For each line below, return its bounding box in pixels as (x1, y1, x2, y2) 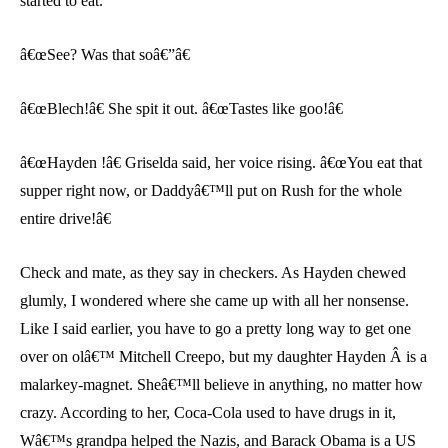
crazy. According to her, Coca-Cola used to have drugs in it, (20, 404, 396, 422)
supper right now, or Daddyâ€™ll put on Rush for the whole (20, 182, 402, 200)
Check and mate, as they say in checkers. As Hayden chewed (20, 264, 406, 282)
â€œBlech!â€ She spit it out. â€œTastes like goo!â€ (20, 100, 343, 118)
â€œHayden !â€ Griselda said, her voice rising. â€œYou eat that (20, 154, 422, 172)
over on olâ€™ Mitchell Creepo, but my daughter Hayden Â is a (20, 348, 427, 366)
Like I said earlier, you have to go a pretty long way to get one (20, 320, 411, 338)
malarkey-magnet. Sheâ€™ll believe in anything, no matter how (20, 376, 423, 394)
